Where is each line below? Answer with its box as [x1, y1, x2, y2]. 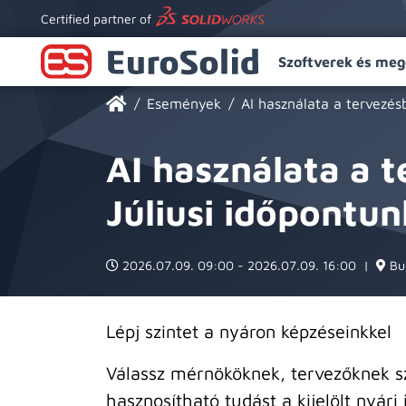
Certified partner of [41, 11, 151, 26]
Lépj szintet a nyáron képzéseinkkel [106, 321, 391, 342]
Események [147, 95, 221, 111]
